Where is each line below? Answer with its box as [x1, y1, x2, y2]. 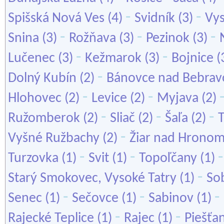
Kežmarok [85, 51, 141, 65]
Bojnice [171, 51, 213, 65]
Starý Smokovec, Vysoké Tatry [8, 171, 176, 185]
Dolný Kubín [8, 71, 76, 85]
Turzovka [8, 151, 58, 165]
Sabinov [148, 191, 193, 205]
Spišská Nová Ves [8, 11, 104, 25]
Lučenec [8, 51, 55, 65]
